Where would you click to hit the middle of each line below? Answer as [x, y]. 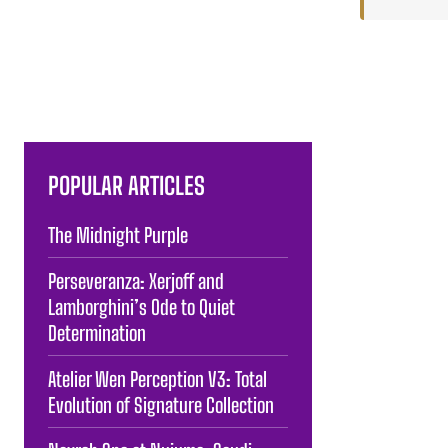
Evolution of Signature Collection [161, 404]
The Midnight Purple [118, 234]
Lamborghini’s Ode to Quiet [141, 306]
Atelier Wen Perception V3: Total [157, 378]
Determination [97, 332]
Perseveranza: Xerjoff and [136, 280]
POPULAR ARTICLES [126, 185]
